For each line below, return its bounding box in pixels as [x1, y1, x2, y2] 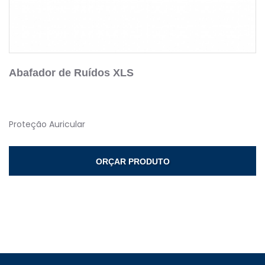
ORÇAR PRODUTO [95, 157, 170, 167]
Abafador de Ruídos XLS [9, 67, 134, 79]
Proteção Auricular [9, 118, 85, 131]
